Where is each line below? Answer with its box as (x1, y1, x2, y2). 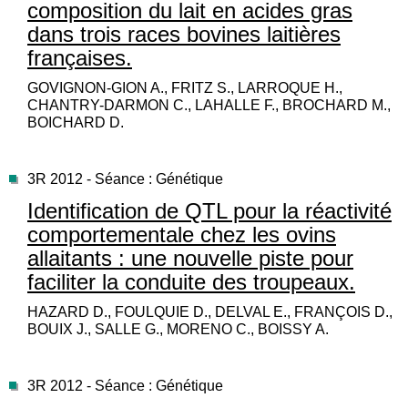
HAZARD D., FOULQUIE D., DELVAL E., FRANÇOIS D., (27, 304, 393, 321)
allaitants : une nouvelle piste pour (27, 246, 353, 271)
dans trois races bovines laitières (27, 22, 341, 47)
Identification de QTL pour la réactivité (27, 199, 392, 224)
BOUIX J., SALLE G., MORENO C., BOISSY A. (27, 321, 329, 338)
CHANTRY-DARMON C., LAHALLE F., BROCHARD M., (27, 97, 391, 114)
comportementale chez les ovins (27, 222, 336, 248)
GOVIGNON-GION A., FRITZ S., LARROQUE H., (27, 80, 342, 97)
